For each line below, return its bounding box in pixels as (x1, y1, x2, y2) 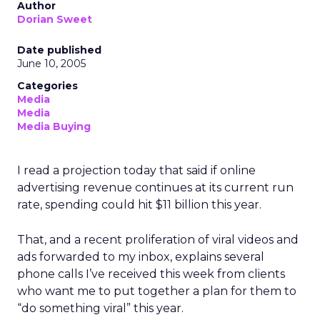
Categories (17, 79, 78, 92)
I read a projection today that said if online (17, 164, 256, 177)
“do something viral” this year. (17, 301, 184, 315)
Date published (17, 44, 101, 56)
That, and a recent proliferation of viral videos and (17, 233, 299, 246)
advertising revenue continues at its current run (17, 181, 294, 194)
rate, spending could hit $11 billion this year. (17, 198, 261, 211)
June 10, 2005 (17, 57, 86, 70)
